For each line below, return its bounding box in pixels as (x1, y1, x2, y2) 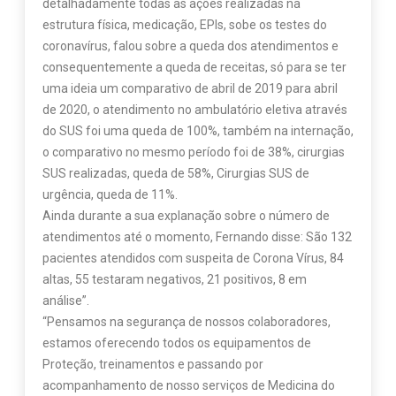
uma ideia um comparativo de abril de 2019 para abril (42, 81, 338, 96)
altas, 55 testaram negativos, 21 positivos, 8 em (42, 272, 307, 287)
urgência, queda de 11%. (42, 187, 178, 202)
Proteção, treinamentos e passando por (42, 357, 263, 372)
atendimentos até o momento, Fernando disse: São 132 (42, 230, 352, 245)
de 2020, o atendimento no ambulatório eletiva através (42, 103, 347, 118)
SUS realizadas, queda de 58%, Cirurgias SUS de (42, 166, 309, 181)
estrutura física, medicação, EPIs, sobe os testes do (42, 18, 327, 33)
